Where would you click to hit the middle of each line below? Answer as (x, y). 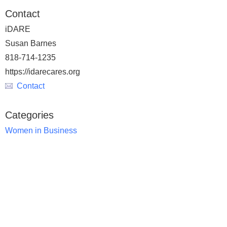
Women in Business (41, 130)
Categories (29, 115)
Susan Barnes (31, 43)
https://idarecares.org (43, 72)
